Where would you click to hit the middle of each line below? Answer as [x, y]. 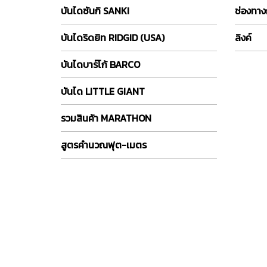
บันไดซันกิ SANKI [95, 10]
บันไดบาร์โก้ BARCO [100, 64]
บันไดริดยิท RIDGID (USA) [113, 37]
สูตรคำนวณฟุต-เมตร [104, 145]
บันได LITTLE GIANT [103, 91]
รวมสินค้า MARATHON [106, 118]
